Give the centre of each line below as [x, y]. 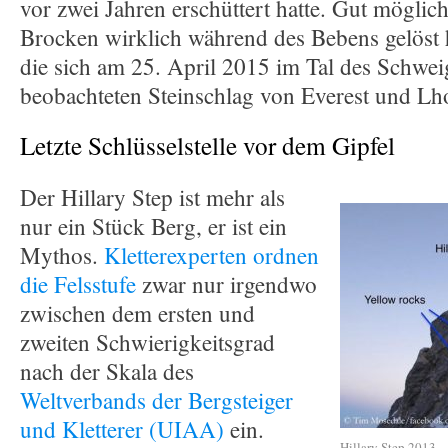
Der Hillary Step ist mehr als [152, 197]
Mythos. [62, 255]
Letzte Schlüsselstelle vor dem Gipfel [207, 145]
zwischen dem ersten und [137, 313]
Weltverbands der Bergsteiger [156, 400]
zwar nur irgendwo [229, 284]
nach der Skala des [107, 371]
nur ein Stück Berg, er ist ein [153, 226]
